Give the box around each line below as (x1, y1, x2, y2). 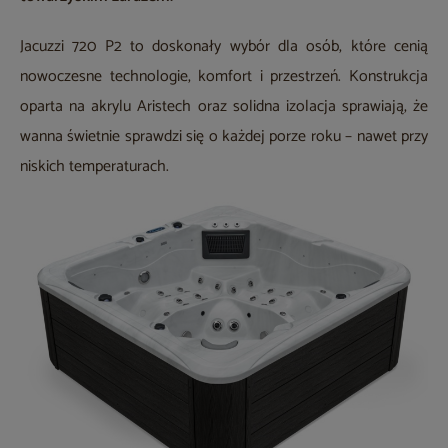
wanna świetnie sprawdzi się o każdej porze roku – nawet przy (20, 123, 428, 151)
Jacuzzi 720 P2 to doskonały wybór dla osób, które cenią (20, 33, 428, 61)
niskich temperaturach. (20, 153, 169, 181)
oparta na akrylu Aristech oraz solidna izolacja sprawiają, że (20, 93, 428, 121)
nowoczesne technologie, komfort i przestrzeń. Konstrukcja (20, 63, 428, 91)
